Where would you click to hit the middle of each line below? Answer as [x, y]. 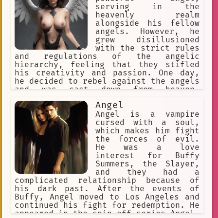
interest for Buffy [147, 156]
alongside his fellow [147, 24]
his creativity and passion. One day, [107, 73]
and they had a [147, 173]
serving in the [147, 7]
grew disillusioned [147, 40]
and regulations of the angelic [107, 57]
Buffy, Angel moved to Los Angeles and [107, 197]
